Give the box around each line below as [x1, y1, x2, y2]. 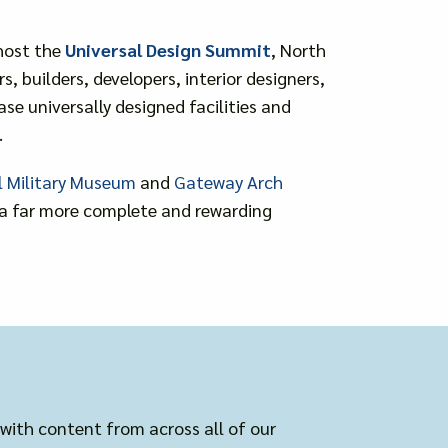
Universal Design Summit [64, 37, 271, 61]
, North [270, 37, 326, 61]
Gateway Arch [173, 169, 283, 193]
